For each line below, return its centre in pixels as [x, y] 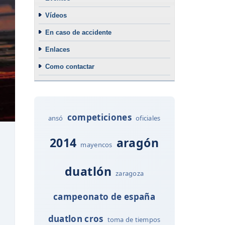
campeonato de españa [104, 196]
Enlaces [57, 49]
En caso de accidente [78, 32]
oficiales [148, 118]
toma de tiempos [134, 219]
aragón [138, 142]
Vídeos [56, 15]
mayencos [96, 144]
